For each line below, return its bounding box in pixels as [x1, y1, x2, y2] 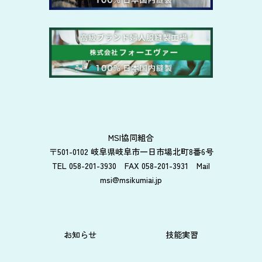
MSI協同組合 [108, 131, 154, 143]
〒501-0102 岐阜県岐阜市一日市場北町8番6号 [49, 145, 213, 157]
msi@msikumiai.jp [100, 173, 162, 185]
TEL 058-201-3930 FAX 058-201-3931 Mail [52, 159, 210, 171]
